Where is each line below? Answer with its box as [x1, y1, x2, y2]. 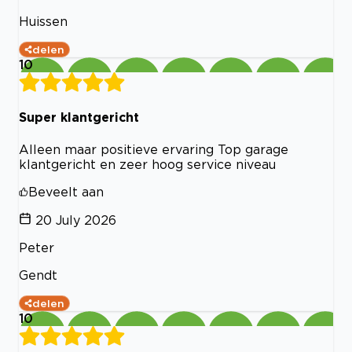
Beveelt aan [28, 184, 104, 199]
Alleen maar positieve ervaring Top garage [19, 141, 288, 156]
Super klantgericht [19, 110, 139, 125]
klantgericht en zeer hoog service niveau [19, 156, 276, 171]
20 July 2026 [35, 212, 116, 227]
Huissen [19, 14, 68, 29]
